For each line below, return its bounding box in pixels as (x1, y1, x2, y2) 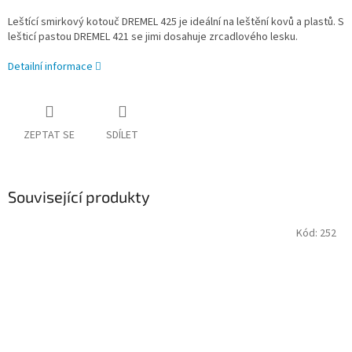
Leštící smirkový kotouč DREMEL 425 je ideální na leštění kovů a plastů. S (8, 14, 344, 31)
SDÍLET (106, 127, 138, 144)
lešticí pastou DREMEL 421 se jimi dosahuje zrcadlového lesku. (8, 29, 298, 46)
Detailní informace (8, 59, 93, 75)
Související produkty (8, 187, 150, 207)
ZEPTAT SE (24, 127, 75, 144)
